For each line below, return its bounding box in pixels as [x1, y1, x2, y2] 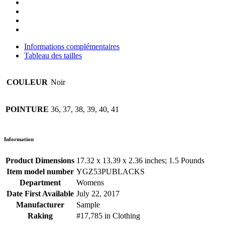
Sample [76, 200, 100, 209]
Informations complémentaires [24, 42, 120, 51]
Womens [76, 178, 104, 187]
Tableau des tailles [24, 51, 82, 60]
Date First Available [6, 189, 74, 198]
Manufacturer [16, 200, 64, 209]
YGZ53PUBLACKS [76, 167, 145, 176]
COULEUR [7, 78, 48, 87]
